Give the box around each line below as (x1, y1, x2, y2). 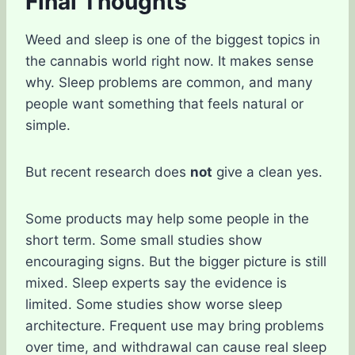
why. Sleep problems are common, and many (25, 74, 312, 90)
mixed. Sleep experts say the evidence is (25, 275, 287, 291)
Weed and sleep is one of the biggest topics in (25, 32, 320, 48)
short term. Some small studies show (25, 232, 262, 248)
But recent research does (25, 164, 190, 180)
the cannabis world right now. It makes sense (25, 53, 314, 69)
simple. (25, 117, 71, 133)
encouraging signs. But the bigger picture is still (25, 254, 326, 269)
